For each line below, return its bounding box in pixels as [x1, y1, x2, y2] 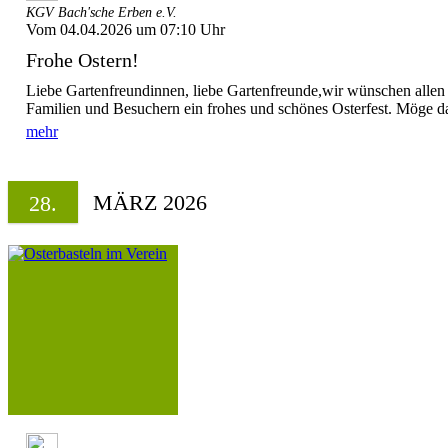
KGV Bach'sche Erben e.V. [26, 5, 177, 20]
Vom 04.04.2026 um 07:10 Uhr [26, 21, 225, 38]
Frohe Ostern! [26, 49, 139, 71]
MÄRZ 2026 [93, 190, 207, 215]
